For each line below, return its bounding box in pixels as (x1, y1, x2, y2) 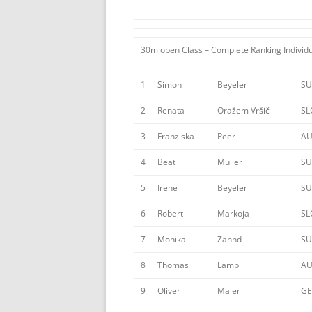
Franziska (157, 130, 194, 142)
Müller (217, 156, 242, 168)
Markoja (217, 208, 249, 219)
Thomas (157, 259, 189, 271)
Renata (157, 104, 185, 116)
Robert (157, 208, 183, 219)
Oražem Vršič (217, 104, 270, 116)
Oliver (157, 285, 180, 297)
